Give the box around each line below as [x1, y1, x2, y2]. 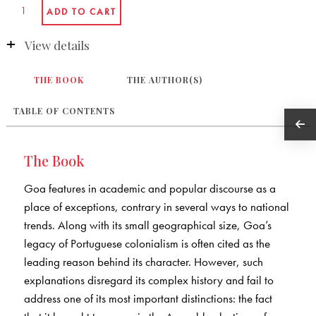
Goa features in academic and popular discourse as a [23, 181, 276, 197]
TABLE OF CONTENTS [13, 105, 115, 117]
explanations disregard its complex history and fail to [23, 272, 274, 288]
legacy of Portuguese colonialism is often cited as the [23, 236, 270, 252]
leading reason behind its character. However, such [23, 254, 263, 270]
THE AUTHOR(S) [127, 74, 203, 86]
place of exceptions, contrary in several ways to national [23, 199, 289, 215]
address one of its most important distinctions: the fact [23, 291, 272, 307]
